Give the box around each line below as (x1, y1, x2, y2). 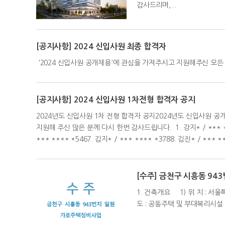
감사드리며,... (137, 2, 177, 9)
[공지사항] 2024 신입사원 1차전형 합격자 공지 (36, 96, 195, 104)
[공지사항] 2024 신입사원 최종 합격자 (36, 43, 166, 51)
